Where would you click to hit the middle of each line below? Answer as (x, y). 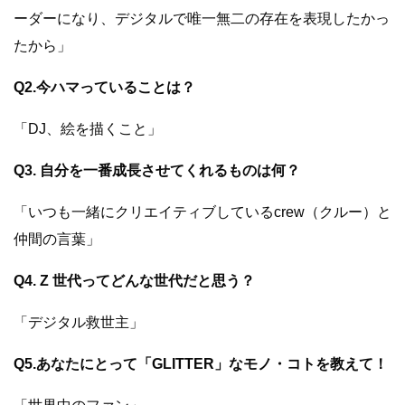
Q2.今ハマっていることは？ (104, 87)
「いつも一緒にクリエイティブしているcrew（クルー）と (202, 212)
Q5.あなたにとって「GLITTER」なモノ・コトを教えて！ (201, 363)
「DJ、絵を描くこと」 (88, 128)
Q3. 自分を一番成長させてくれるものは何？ (157, 170)
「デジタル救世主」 (79, 322)
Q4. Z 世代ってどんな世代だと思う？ (134, 280)
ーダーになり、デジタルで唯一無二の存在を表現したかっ (202, 18)
